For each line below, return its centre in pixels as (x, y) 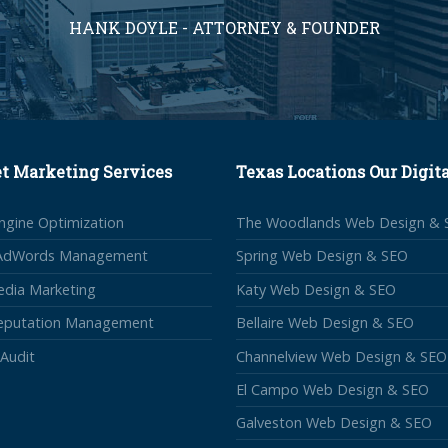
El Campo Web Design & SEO (332, 389)
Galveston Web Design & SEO (334, 423)
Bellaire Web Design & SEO (325, 323)
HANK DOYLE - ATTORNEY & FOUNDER (224, 28)
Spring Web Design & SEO (322, 256)
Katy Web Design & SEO (316, 289)
